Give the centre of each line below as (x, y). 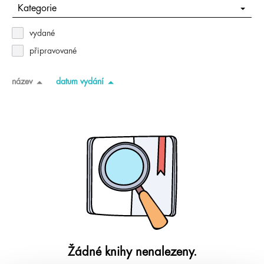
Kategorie (37, 9)
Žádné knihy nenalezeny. (132, 252)
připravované (53, 51)
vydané (42, 33)
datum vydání (80, 81)
